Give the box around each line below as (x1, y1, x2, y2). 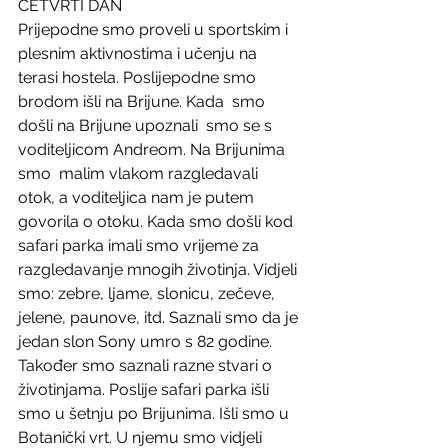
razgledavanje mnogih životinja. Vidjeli (18, 260, 301, 279)
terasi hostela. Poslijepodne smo (18, 68, 260, 87)
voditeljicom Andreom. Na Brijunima (18, 140, 289, 159)
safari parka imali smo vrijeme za (18, 236, 263, 255)
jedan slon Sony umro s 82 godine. (18, 332, 276, 351)
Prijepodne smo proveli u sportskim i (18, 20, 292, 39)
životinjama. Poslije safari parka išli (18, 380, 273, 399)
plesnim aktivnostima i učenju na (18, 44, 261, 63)
